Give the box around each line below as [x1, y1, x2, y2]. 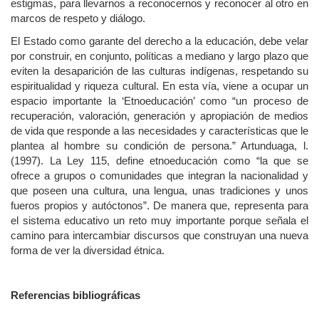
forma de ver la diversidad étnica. [11, 244, 164, 256]
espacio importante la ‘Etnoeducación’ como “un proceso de [11, 94, 308, 107]
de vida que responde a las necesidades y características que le [11, 124, 308, 137]
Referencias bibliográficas [11, 288, 140, 301]
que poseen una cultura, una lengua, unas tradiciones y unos [11, 184, 308, 197]
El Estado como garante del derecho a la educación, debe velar [11, 34, 308, 47]
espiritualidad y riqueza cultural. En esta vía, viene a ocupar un [11, 79, 308, 92]
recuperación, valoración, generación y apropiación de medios [11, 109, 308, 122]
